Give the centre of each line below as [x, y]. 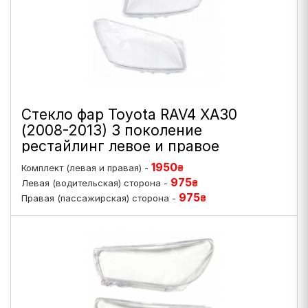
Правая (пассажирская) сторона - [100, 198]
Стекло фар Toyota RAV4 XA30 [129, 114]
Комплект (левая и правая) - [86, 168]
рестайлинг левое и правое [120, 146]
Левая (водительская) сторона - [96, 183]
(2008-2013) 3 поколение [112, 130]
